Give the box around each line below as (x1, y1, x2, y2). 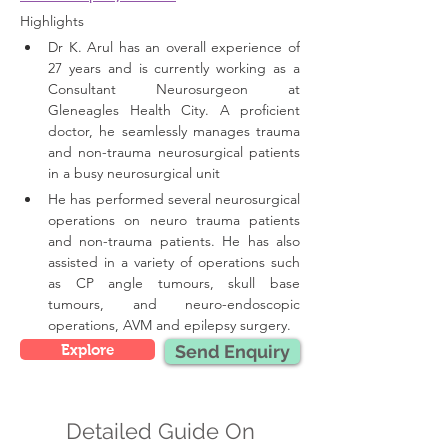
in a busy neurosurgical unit (48, 164, 220, 182)
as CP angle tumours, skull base (48, 274, 300, 292)
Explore (61, 341, 114, 358)
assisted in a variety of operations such (48, 253, 300, 271)
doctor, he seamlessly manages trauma (48, 122, 300, 140)
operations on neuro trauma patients (48, 211, 300, 229)
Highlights (20, 12, 88, 30)
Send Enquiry (175, 341, 290, 362)
